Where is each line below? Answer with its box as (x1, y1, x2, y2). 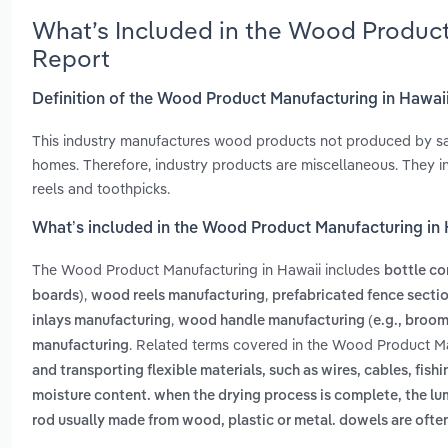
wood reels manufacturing (91, 289, 265, 304)
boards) (32, 289, 84, 304)
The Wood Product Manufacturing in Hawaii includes (32, 260, 384, 280)
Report (32, 42, 110, 73)
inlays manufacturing (32, 314, 171, 329)
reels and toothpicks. (32, 178, 170, 198)
